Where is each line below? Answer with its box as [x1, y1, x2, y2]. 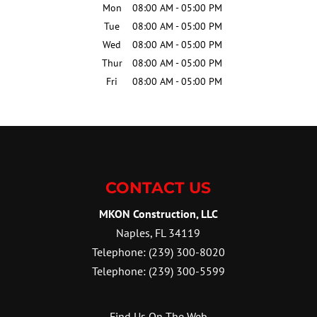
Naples [116, 225, 151, 240]
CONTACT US [105, 178, 212, 197]
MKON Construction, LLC [98, 206, 218, 221]
